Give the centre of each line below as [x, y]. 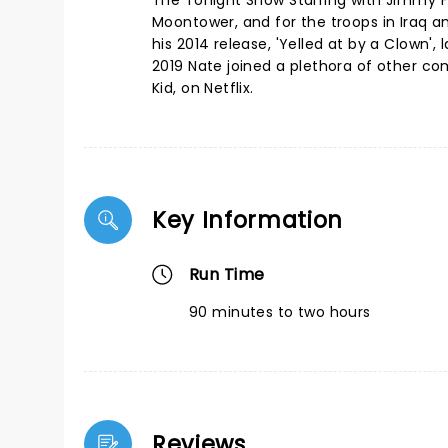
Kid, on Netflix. [205, 88]
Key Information [248, 220]
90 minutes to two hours [280, 312]
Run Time [227, 274]
